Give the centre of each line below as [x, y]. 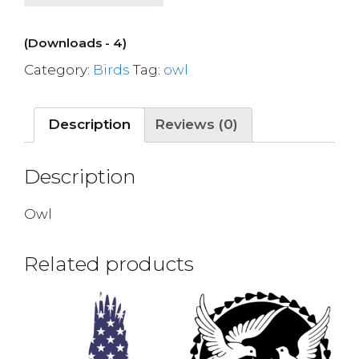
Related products [109, 264]
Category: [58, 69]
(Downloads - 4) [75, 42]
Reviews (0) [196, 124]
